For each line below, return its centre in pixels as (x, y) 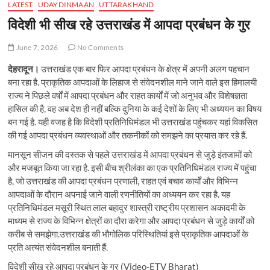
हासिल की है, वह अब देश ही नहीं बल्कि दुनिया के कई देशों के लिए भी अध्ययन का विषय (135, 109)
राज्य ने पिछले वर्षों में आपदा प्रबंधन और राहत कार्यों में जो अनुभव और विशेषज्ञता (128, 96)
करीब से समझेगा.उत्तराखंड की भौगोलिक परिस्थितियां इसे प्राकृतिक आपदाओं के (128, 234)
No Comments (100, 48)
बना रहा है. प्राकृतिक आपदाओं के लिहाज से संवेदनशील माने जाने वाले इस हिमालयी (133, 82)
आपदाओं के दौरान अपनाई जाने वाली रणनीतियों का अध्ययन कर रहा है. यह (119, 194)
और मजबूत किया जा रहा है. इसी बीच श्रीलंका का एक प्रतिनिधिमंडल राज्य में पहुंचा (132, 168)
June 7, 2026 (36, 48)
